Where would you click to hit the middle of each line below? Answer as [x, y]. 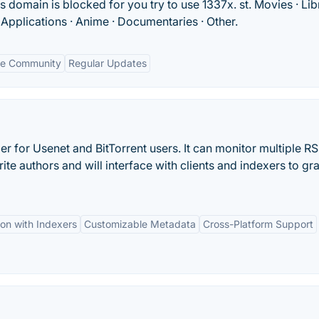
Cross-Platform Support [258, 224]
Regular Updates [108, 63]
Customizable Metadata [140, 224]
